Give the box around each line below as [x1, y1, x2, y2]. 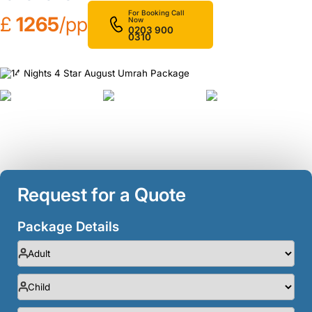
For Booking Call [128, 8, 185, 17]
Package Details [17, 218, 119, 235]
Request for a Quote [17, 182, 186, 205]
